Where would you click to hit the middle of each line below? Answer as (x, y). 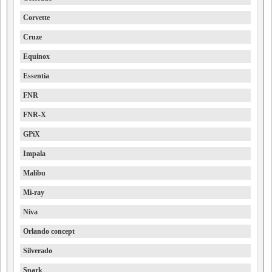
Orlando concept (49, 231)
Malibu (34, 173)
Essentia (36, 76)
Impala (34, 154)
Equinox (36, 56)
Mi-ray (34, 192)
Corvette (36, 18)
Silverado (38, 251)
